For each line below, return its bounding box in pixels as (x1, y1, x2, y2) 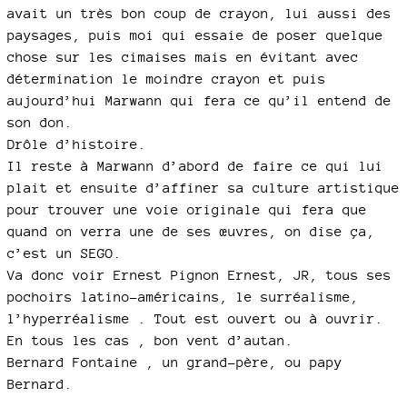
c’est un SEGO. (7, 245, 122, 262)
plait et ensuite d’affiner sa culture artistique (7, 180, 400, 196)
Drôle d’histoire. (7, 136, 146, 153)
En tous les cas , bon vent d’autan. (7, 333, 293, 349)
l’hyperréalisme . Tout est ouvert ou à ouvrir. (7, 311, 383, 327)
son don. (7, 114, 73, 131)
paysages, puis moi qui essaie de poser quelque (7, 27, 383, 44)
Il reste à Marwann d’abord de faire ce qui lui (7, 158, 383, 174)
